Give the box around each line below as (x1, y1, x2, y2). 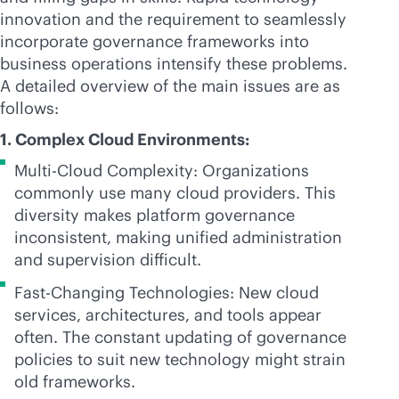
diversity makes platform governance (14, 205, 295, 225)
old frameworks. (14, 371, 135, 392)
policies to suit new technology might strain (14, 349, 346, 370)
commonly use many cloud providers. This (14, 183, 336, 203)
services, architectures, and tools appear (14, 305, 322, 325)
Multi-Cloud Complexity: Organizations (14, 160, 309, 181)
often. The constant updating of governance (14, 327, 346, 347)
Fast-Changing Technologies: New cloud (14, 282, 319, 303)
